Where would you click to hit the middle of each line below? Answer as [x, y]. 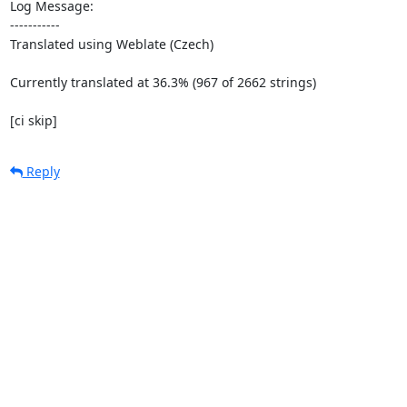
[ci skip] [33, 120]
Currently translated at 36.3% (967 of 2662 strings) [163, 82]
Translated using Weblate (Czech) [111, 44]
